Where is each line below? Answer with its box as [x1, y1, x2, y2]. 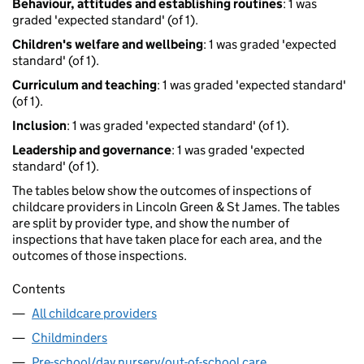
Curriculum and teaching [12, 77, 157, 93]
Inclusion [12, 118, 67, 134]
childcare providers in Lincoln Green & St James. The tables [12, 199, 340, 215]
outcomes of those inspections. [12, 248, 187, 264]
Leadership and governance [12, 142, 171, 158]
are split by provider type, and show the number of [12, 215, 289, 232]
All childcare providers [32, 305, 157, 322]
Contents [12, 281, 65, 297]
